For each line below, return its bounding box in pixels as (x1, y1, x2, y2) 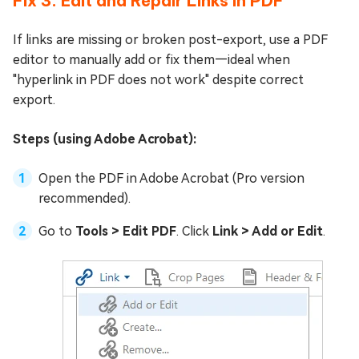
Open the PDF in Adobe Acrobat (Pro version (38, 171, 305, 187)
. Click (176, 224, 212, 240)
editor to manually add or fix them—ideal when (13, 52, 290, 68)
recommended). (38, 191, 131, 207)
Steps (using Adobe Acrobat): (13, 131, 196, 147)
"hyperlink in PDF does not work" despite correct (13, 72, 304, 88)
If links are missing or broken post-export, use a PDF (13, 32, 328, 48)
